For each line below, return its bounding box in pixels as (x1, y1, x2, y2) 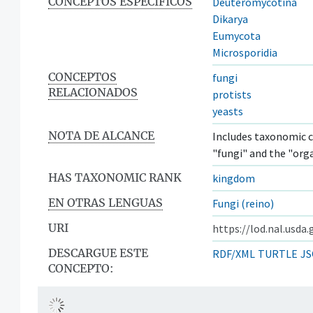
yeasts (212, 103, 243, 118)
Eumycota (212, 28, 261, 43)
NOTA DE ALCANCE (48, 128, 154, 143)
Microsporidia (212, 45, 277, 59)
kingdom (212, 170, 255, 185)
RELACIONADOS (48, 85, 138, 99)
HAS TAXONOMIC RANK (48, 170, 182, 184)
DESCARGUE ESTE (48, 245, 148, 260)
